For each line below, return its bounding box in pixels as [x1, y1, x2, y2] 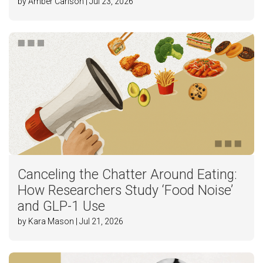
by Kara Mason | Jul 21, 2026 [18, 217, 123, 227]
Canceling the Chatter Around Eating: [18, 167, 237, 183]
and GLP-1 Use [18, 198, 105, 215]
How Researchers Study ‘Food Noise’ [18, 183, 233, 199]
